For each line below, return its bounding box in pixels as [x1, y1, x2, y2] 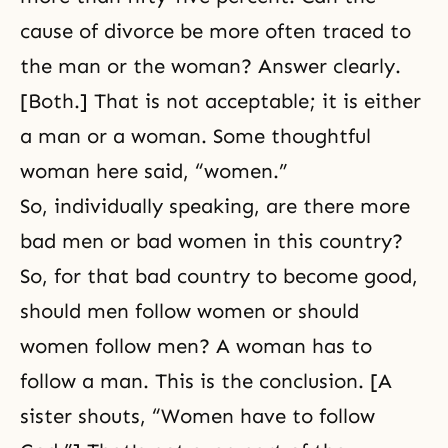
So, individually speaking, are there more [20, 194, 410, 218]
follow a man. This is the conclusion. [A [20, 369, 392, 393]
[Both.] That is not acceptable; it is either [20, 89, 421, 113]
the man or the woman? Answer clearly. [20, 54, 401, 78]
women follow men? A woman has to [20, 334, 372, 358]
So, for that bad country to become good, [20, 264, 418, 288]
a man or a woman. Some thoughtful [20, 124, 371, 148]
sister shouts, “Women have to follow [20, 404, 375, 428]
